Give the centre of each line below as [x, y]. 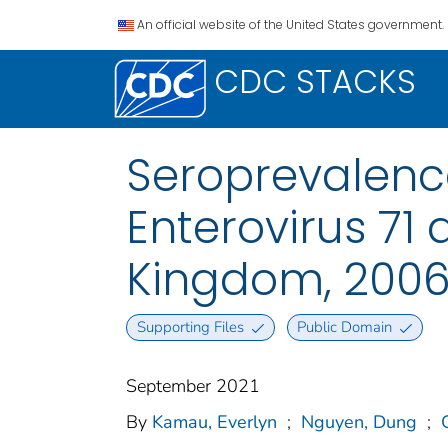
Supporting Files [190, 327]
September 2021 [193, 386]
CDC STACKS [315, 81]
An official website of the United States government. [290, 24]
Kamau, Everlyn [214, 422]
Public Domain [345, 327]
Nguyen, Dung [359, 422]
